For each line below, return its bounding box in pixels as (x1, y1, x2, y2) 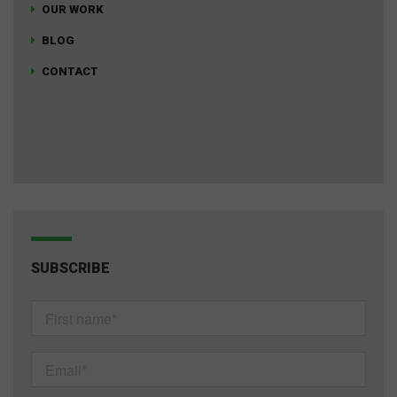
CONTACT (42, 64, 98, 78)
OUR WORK (42, 2, 104, 16)
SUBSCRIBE (31, 259, 110, 276)
